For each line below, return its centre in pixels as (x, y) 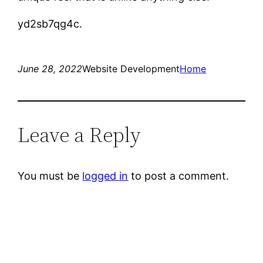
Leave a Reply (80, 134)
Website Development (131, 68)
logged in (105, 176)
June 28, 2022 (50, 68)
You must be (50, 176)
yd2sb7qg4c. (50, 23)
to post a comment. (179, 176)
